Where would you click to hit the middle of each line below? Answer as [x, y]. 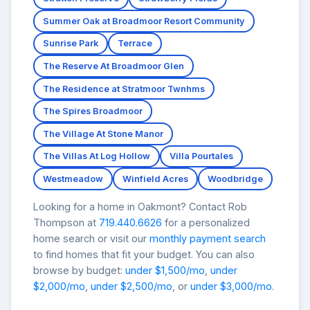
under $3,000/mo [231, 286]
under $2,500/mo [131, 286]
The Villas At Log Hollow [97, 156]
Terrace [135, 44]
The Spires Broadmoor [93, 111]
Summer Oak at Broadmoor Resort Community [144, 21]
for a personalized [206, 222]
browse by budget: [79, 270]
